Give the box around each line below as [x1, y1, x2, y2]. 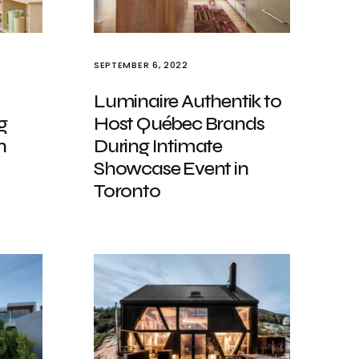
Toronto [94, 179, 160, 203]
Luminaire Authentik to [94, 90, 281, 113]
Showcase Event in [94, 157, 248, 180]
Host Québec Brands [94, 112, 264, 135]
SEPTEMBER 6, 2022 [94, 58, 188, 71]
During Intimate [94, 135, 223, 158]
